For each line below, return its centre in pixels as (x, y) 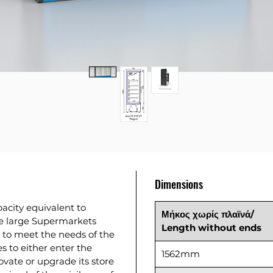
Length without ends (211, 228)
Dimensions (179, 184)
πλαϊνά (236, 214)
